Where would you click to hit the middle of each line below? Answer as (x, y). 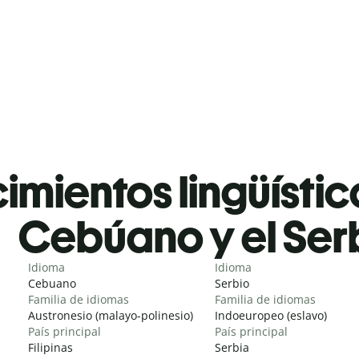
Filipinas (50, 347)
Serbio (232, 283)
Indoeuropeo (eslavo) (271, 315)
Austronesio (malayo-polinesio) (111, 315)
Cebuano (52, 283)
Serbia (232, 347)
